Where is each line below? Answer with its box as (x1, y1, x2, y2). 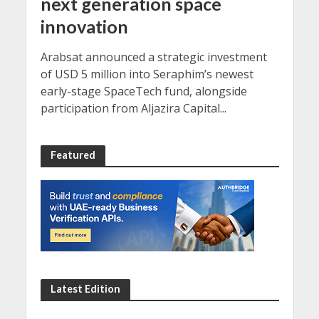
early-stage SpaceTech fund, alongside (40, 83, 247, 100)
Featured (50, 149, 95, 162)
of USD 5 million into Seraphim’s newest (40, 66, 253, 83)
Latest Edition (50, 283, 120, 296)
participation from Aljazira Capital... (40, 100, 226, 117)
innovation (40, 16, 128, 38)
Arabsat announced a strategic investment (40, 49, 267, 66)
